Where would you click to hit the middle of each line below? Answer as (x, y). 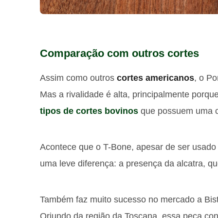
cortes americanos (155, 78)
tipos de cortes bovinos (89, 111)
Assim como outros (78, 78)
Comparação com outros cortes (119, 54)
